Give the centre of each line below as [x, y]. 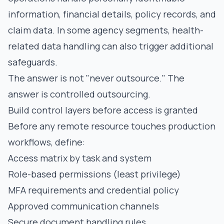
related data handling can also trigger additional [111, 46]
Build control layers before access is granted [103, 110]
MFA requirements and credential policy [93, 190]
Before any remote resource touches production [112, 126]
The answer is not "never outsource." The [96, 78]
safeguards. [33, 62]
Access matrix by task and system [80, 158]
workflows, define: [46, 142]
